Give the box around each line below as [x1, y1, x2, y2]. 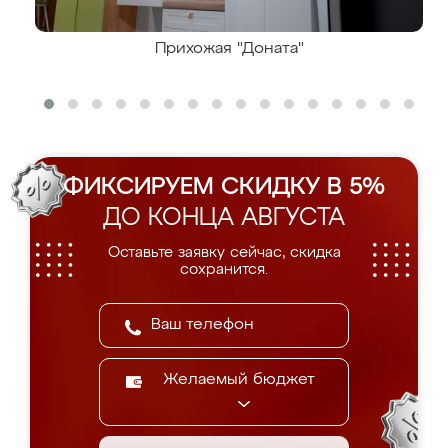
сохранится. [180, 262, 268, 277]
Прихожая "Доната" [154, 41, 304, 57]
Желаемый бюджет [163, 372, 315, 388]
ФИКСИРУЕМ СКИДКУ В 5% [63, 175, 385, 199]
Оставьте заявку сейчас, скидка [107, 245, 341, 260]
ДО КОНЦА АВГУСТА [103, 206, 345, 230]
